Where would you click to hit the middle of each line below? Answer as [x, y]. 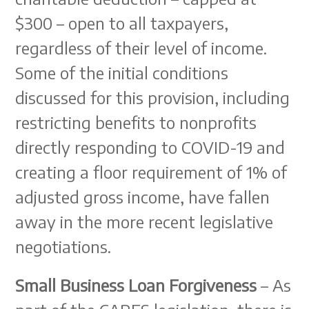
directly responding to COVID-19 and [150, 147]
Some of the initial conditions [122, 72]
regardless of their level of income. [143, 48]
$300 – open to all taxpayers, [122, 23]
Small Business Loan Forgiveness [136, 285]
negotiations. [63, 246]
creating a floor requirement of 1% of [151, 172]
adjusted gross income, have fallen [143, 197]
